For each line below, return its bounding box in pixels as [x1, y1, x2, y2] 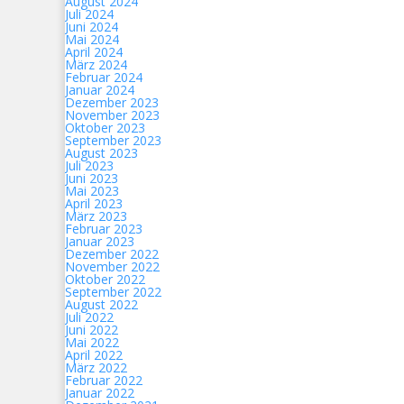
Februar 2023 [65, 220, 142, 237]
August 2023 [65, 144, 138, 161]
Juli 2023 [65, 157, 114, 174]
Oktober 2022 [65, 271, 145, 288]
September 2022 [65, 283, 161, 300]
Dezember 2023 [65, 94, 159, 111]
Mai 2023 [65, 182, 119, 199]
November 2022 [65, 258, 160, 275]
